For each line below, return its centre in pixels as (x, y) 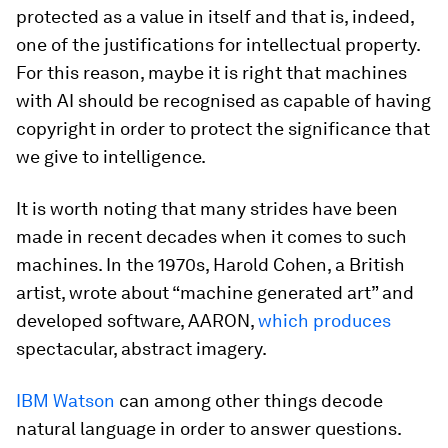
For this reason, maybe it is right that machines (211, 72)
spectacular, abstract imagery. (141, 348)
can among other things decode (249, 400)
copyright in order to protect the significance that (223, 128)
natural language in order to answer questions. (208, 428)
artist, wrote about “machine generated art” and (215, 292)
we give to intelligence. (111, 156)
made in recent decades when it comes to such (211, 236)
